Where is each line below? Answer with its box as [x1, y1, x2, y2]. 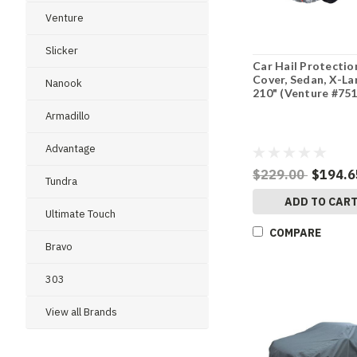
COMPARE [269, 225, 322, 240]
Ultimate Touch [45, 207, 116, 221]
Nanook [45, 76, 82, 90]
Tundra [45, 175, 77, 188]
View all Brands [45, 305, 117, 319]
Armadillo [45, 109, 90, 123]
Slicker [45, 44, 78, 57]
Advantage [45, 142, 96, 155]
